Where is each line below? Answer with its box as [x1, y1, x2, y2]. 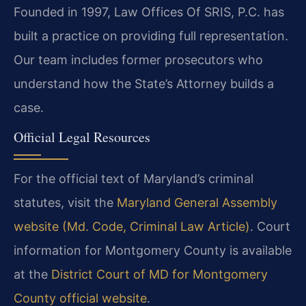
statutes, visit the [14, 195, 117, 210]
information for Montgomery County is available [14, 243, 292, 258]
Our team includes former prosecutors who [14, 52, 263, 67]
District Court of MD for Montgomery [51, 267, 268, 281]
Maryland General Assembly [117, 195, 277, 210]
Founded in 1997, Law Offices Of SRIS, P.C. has [14, 4, 284, 19]
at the [14, 267, 51, 281]
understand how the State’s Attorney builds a [14, 76, 274, 91]
